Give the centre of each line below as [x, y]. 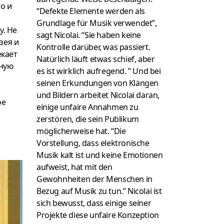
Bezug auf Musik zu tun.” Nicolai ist [99, 191]
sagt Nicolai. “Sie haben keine [89, 35]
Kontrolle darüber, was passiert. [93, 47]
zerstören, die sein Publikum [88, 119]
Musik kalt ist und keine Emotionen [100, 155]
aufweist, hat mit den [74, 167]
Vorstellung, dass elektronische [93, 143]
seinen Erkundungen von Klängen [97, 83]
